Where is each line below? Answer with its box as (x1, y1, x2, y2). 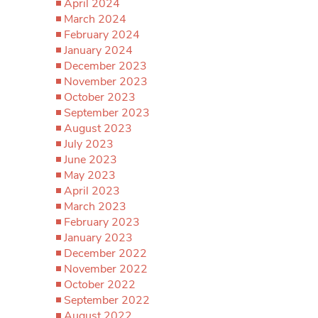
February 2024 (64, 27, 140, 43)
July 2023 (64, 136, 114, 152)
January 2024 (64, 43, 133, 58)
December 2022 (64, 246, 147, 261)
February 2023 (64, 214, 140, 230)
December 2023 (64, 58, 147, 74)
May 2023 (64, 168, 116, 183)
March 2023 (64, 199, 126, 214)
